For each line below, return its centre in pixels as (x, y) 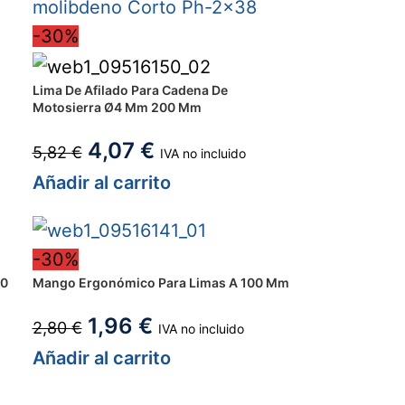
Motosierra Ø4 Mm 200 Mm (117, 107)
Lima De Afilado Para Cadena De (130, 89)
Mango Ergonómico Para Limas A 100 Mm (160, 283)
